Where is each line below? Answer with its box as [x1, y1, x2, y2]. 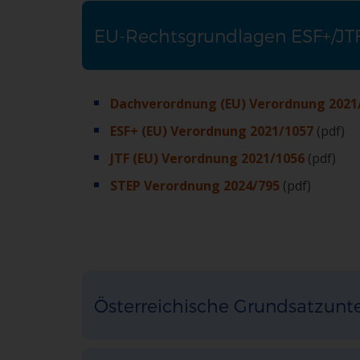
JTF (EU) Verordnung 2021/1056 [110, 149, 305, 167]
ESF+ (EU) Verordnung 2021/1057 [110, 122, 313, 140]
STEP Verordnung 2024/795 [110, 177, 280, 194]
